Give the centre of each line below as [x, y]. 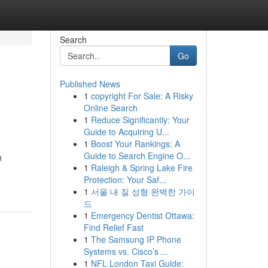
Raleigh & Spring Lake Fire [141, 167]
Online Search [110, 108]
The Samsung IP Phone [136, 239]
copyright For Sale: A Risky [142, 96]
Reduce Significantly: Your [140, 120]
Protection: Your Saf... [125, 179]
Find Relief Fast [113, 227]
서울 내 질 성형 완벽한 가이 [143, 191]
